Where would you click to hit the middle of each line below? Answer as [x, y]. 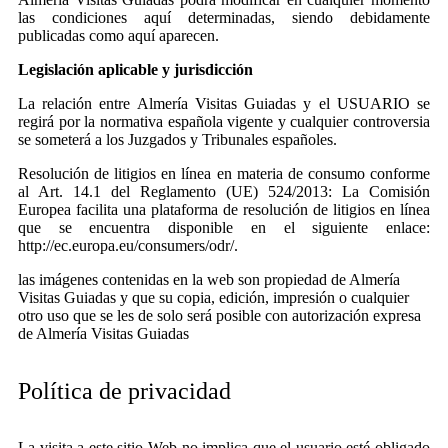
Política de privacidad [124, 390]
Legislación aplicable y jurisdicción [135, 69]
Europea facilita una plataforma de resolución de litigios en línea [224, 209]
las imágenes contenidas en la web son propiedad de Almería [209, 279]
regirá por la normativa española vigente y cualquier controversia [224, 121]
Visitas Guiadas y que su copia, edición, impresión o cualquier [213, 297]
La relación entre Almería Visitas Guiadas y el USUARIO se [224, 103]
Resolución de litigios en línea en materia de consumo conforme [224, 173]
